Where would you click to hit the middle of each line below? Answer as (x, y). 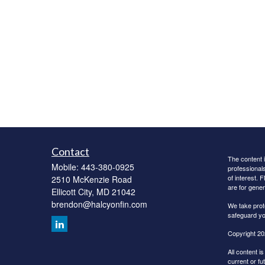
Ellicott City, (73, 192)
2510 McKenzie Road (92, 179)
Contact (70, 151)
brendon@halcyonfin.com (99, 204)
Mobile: (66, 167)
